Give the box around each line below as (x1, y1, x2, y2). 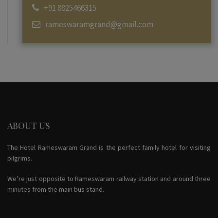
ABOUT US (7, 120, 50, 132)
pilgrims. (7, 154, 32, 163)
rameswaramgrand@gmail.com (45, 19, 153, 30)
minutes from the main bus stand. (7, 185, 104, 194)
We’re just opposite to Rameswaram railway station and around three (7, 174, 211, 183)
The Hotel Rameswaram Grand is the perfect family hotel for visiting (7, 143, 211, 152)
